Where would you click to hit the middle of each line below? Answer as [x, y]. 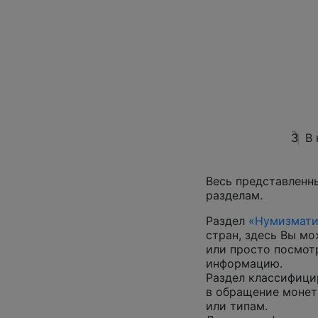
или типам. [237, 306]
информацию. [244, 263]
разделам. [234, 195]
